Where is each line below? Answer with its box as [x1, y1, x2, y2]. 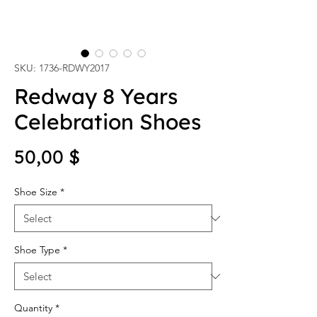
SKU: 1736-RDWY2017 [14, 62, 110, 74]
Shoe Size [14, 185, 57, 198]
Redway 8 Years [14, 83, 178, 110]
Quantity [14, 301, 52, 314]
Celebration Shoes [14, 108, 201, 135]
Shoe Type [14, 243, 60, 256]
